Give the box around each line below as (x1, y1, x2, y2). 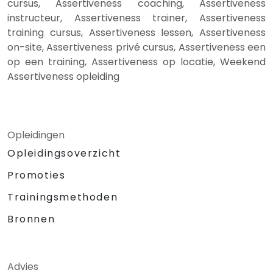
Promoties (7, 168, 66, 182)
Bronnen (7, 211, 55, 226)
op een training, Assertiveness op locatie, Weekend (7, 54, 266, 69)
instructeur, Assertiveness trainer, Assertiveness (7, 10, 266, 25)
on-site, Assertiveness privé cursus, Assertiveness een (7, 40, 266, 54)
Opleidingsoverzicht (7, 146, 121, 160)
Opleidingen (7, 127, 65, 142)
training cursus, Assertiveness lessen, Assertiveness (7, 25, 266, 40)
